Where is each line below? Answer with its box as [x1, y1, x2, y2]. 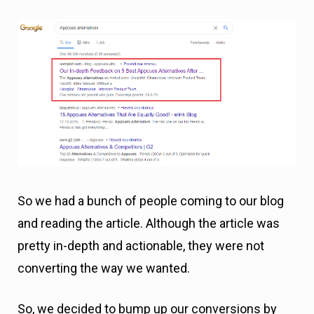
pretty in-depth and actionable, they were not [18, 238, 264, 253]
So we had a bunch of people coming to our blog [18, 193, 284, 208]
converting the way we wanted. [18, 260, 190, 275]
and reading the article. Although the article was [18, 215, 280, 231]
